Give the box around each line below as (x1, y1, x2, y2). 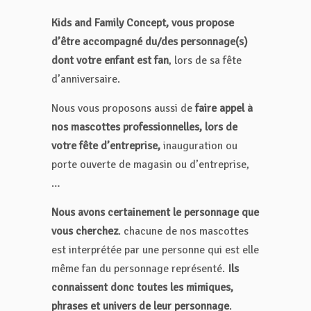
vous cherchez (51, 224, 118, 239)
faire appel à (195, 101, 253, 116)
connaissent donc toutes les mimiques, (51, 280, 233, 295)
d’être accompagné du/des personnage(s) (51, 35, 248, 49)
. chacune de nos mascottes (118, 224, 249, 239)
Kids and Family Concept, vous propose (51, 16, 234, 31)
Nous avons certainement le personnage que (51, 205, 259, 220)
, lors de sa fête (169, 53, 242, 68)
